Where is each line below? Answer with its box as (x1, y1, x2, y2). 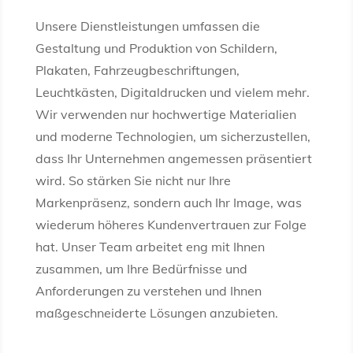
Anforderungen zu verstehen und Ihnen (35, 283, 262, 299)
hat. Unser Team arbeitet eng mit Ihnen (35, 239, 265, 255)
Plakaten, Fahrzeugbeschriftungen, (35, 62, 240, 79)
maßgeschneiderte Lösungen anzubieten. (35, 305, 278, 321)
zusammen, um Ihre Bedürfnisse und (35, 261, 247, 277)
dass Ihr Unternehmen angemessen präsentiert (35, 150, 312, 167)
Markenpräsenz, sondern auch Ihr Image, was (35, 195, 302, 211)
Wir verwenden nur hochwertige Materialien (35, 106, 296, 123)
